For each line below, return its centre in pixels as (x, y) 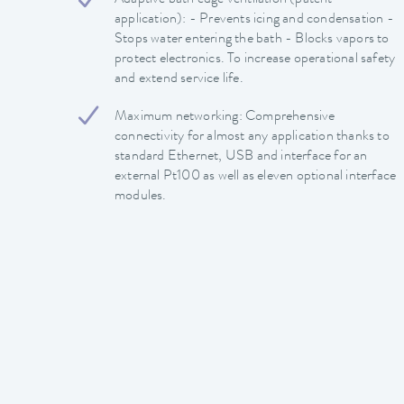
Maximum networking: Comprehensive (225, 117)
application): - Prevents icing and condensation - (254, 19)
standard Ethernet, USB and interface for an (241, 156)
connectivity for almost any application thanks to (252, 137)
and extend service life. (179, 79)
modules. (141, 196)
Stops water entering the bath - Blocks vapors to (252, 39)
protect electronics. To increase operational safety (255, 59)
